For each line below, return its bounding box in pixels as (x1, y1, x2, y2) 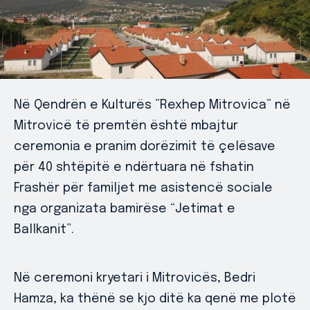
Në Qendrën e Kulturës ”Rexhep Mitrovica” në (14, 99, 291, 111)
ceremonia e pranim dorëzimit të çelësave (14, 140, 275, 153)
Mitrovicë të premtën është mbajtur (14, 120, 238, 132)
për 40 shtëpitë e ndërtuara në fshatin (14, 161, 254, 174)
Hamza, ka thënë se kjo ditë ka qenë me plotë (14, 293, 296, 305)
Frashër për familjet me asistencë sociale (14, 182, 273, 194)
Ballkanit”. (14, 224, 74, 236)
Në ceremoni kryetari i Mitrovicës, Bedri (14, 272, 255, 284)
